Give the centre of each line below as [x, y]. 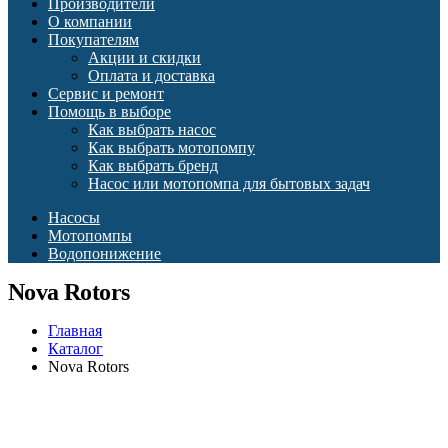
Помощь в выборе [109, 111]
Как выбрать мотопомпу [171, 147]
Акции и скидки [144, 57]
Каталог [75, 348]
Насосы [74, 217]
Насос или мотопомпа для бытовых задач [229, 183]
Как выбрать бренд [153, 165]
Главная [75, 330]
